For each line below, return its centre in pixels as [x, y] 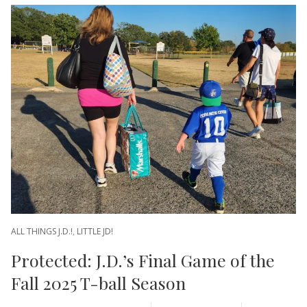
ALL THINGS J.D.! [42, 232]
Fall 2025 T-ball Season [98, 283]
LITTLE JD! [95, 232]
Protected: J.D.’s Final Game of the [143, 260]
